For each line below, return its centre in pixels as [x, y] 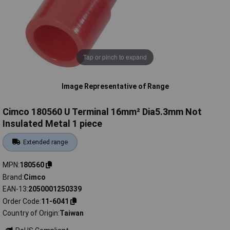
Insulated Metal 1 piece [52, 124]
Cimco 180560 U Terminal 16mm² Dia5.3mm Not [102, 112]
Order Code [21, 201]
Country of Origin [30, 213]
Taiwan [72, 213]
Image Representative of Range [115, 86]
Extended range [46, 142]
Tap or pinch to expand [115, 57]
